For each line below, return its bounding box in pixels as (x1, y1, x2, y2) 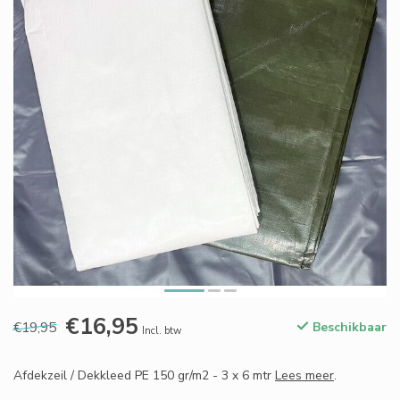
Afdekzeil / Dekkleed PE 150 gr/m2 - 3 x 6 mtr (13, 367, 275, 384)
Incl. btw (142, 324, 181, 337)
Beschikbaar (309, 319, 387, 336)
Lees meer (275, 367, 334, 384)
